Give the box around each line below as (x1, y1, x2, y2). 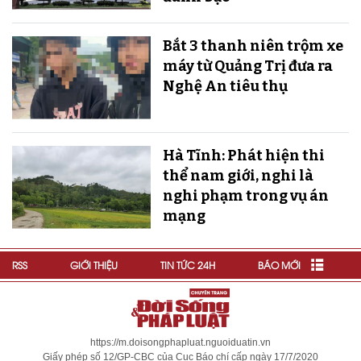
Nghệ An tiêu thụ (162, 77, 288, 95)
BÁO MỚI (258, 257, 301, 272)
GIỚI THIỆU (70, 257, 118, 272)
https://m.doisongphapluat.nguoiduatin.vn (90, 336, 271, 348)
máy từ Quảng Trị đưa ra (162, 56, 333, 75)
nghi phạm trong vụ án (162, 186, 329, 205)
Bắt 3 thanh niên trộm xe (162, 36, 343, 55)
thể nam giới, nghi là (162, 166, 313, 185)
